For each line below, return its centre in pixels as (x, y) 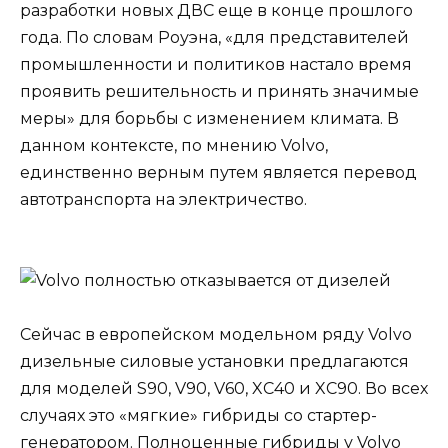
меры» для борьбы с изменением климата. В (209, 118)
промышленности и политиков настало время (216, 64)
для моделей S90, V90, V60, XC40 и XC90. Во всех (224, 389)
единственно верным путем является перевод (218, 172)
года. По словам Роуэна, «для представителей (214, 37)
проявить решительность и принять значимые (219, 91)
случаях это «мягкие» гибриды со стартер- (198, 416)
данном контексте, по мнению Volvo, (174, 145)
